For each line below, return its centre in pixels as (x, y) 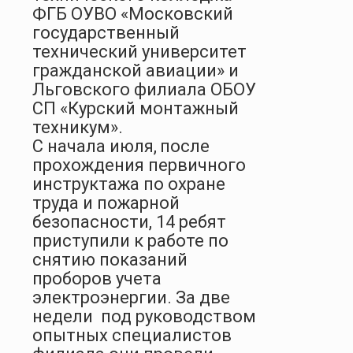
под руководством (178, 316)
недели (63, 316)
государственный (106, 32)
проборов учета (97, 278)
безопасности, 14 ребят (129, 221)
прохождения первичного (139, 165)
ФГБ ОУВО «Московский (133, 13)
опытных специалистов (132, 335)
